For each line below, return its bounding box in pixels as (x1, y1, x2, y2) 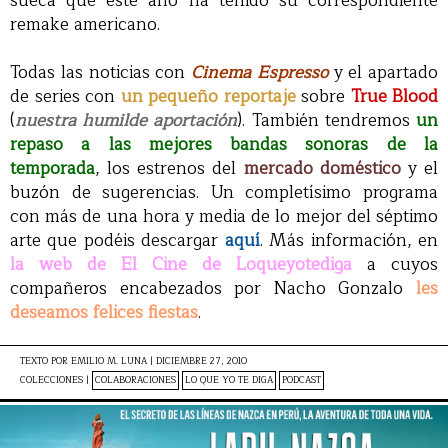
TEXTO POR (20, 354, 71, 369)
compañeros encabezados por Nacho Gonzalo (10, 274, 416, 303)
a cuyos (352, 250, 438, 279)
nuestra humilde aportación (15, 106, 238, 135)
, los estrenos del (95, 154, 244, 183)
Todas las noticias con (10, 58, 186, 87)
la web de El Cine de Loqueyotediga (10, 250, 352, 279)
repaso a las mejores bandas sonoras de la (10, 130, 438, 159)
